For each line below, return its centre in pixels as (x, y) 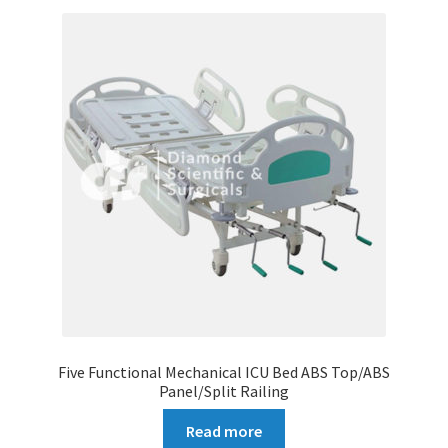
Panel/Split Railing (224, 390)
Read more (224, 431)
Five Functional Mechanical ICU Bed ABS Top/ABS (224, 371)
